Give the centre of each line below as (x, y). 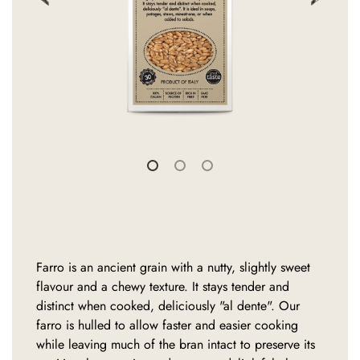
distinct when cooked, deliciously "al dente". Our (168, 305)
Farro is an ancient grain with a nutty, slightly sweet (173, 267)
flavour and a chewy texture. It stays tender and (163, 286)
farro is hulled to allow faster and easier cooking (167, 325)
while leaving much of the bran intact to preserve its (176, 344)
